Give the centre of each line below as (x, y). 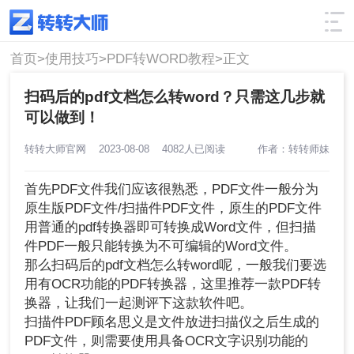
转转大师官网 (62, 149)
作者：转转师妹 (293, 149)
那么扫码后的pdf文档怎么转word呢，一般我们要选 (176, 265)
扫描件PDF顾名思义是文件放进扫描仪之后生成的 (172, 322)
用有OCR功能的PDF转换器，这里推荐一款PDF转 (173, 284)
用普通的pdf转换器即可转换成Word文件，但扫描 (171, 228)
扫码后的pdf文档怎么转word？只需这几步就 (175, 96)
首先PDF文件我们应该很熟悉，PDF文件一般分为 (172, 190)
